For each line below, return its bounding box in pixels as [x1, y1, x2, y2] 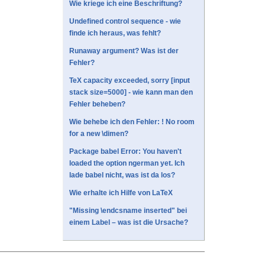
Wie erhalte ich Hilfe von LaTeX [69, 189, 173, 198]
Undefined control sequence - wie [69, 17, 181, 26]
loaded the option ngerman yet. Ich [69, 159, 185, 168]
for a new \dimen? [69, 130, 128, 138]
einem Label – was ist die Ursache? [69, 218, 188, 227]
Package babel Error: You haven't [69, 147, 182, 156]
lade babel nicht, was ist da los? [69, 171, 175, 180]
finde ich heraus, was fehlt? [69, 29, 161, 38]
